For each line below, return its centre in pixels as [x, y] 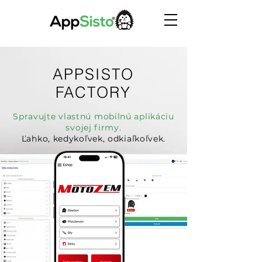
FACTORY [93, 92]
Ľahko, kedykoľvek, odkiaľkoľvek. [94, 139]
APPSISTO [93, 74]
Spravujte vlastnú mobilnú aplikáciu [94, 116]
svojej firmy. [94, 127]
